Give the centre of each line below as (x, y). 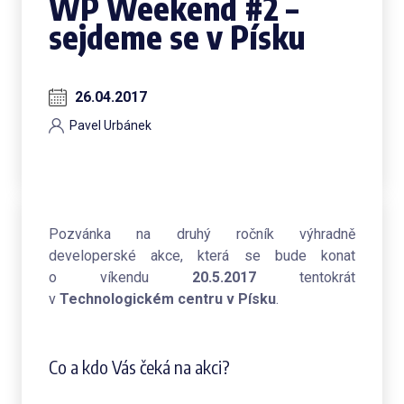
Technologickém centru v (149, 299)
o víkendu (99, 277)
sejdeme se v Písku (177, 37)
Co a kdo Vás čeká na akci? (139, 367)
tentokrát (306, 277)
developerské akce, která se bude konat (202, 256)
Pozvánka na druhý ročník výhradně (202, 234)
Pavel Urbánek (110, 125)
